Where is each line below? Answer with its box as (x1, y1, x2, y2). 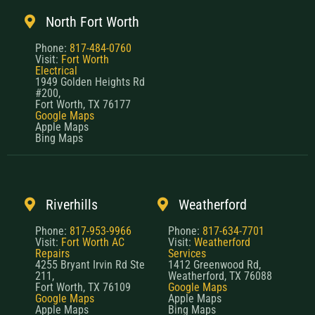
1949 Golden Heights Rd (35, 75, 145, 89)
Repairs (35, 247, 70, 261)
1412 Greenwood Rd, (168, 258, 261, 272)
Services (168, 247, 206, 261)
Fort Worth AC (61, 236, 124, 250)
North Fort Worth (46, 13, 139, 31)
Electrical (35, 64, 77, 78)
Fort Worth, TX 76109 (35, 281, 131, 295)
